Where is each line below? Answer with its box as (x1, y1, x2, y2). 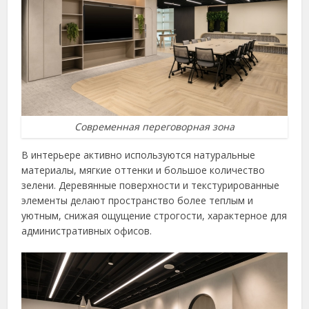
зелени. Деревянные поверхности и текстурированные (21, 178, 280, 192)
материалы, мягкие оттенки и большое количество (21, 163, 266, 177)
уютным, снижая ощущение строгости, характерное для (21, 208, 288, 222)
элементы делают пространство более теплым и (21, 193, 254, 207)
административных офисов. (21, 223, 152, 237)
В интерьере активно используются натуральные (21, 148, 256, 161)
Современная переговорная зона (74, 119, 235, 133)
